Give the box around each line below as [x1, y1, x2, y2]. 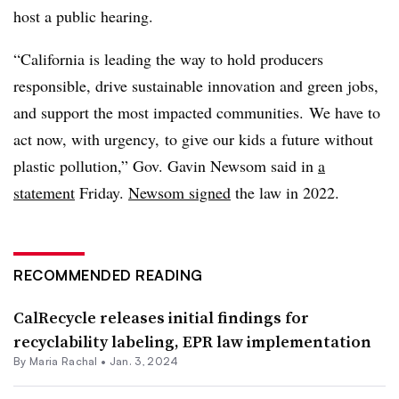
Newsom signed [128, 182, 231, 203]
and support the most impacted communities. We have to [13, 102, 380, 123]
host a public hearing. [13, 5, 153, 27]
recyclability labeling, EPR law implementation [13, 330, 371, 353]
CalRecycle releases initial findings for [13, 306, 309, 329]
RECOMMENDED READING [13, 266, 203, 284]
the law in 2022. [231, 182, 339, 203]
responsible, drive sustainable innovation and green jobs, [13, 75, 379, 96]
